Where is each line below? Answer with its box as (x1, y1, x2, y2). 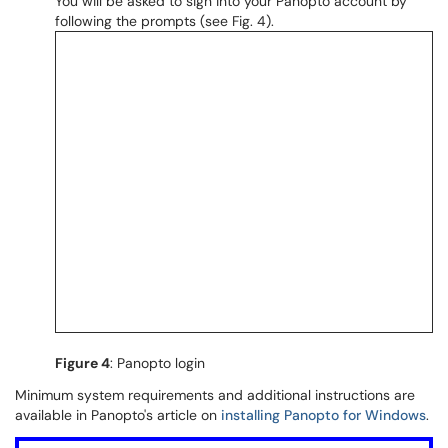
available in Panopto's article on (15, 406, 221, 424)
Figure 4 (55, 354, 110, 372)
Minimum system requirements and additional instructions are (15, 386, 415, 404)
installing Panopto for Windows (221, 406, 426, 424)
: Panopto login (110, 354, 205, 372)
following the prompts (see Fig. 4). (55, 12, 274, 30)
